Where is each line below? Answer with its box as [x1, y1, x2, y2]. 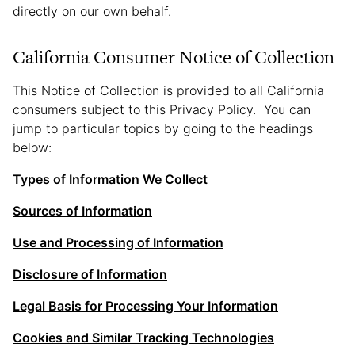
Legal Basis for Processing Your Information [13, 298, 278, 314]
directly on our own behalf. [13, 3, 175, 19]
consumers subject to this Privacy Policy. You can [13, 101, 311, 117]
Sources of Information [13, 203, 152, 219]
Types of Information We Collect [13, 171, 208, 187]
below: [13, 139, 52, 155]
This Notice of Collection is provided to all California [13, 82, 324, 98]
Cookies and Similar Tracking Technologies [13, 330, 274, 345]
